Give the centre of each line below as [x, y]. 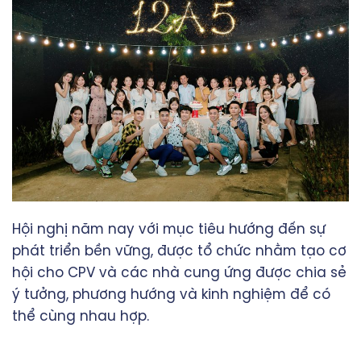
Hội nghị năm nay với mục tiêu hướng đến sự [169, 229]
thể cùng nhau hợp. [81, 316]
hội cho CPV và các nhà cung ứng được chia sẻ [179, 273]
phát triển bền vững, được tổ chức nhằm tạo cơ [179, 251]
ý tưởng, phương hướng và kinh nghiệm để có [171, 295]
